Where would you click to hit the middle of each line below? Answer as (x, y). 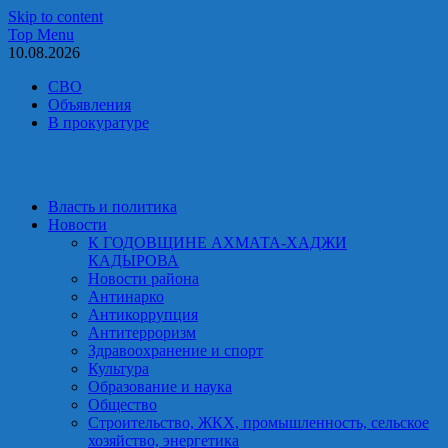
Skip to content (55, 16)
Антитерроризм (142, 332)
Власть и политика (112, 206)
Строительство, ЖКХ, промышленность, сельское (258, 422)
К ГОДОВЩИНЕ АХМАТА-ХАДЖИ (217, 242)
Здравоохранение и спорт (175, 350)
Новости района (143, 278)
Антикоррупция (143, 314)
